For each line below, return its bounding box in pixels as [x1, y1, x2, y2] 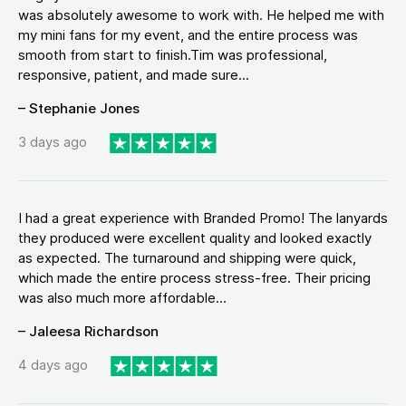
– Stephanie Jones [18, 100, 140, 117]
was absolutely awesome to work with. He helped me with [18, 6, 384, 24]
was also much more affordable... [18, 288, 227, 306]
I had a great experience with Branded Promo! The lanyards [18, 208, 388, 227]
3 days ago [18, 133, 87, 151]
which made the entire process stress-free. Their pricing [18, 268, 371, 286]
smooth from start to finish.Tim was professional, [18, 46, 327, 63]
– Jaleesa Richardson [18, 322, 159, 340]
